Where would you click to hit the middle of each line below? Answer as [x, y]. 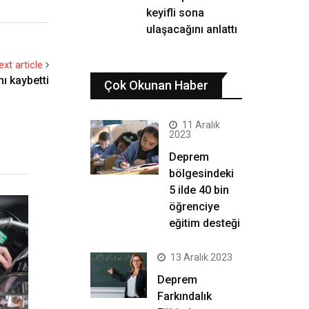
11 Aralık [201, 125]
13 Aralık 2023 [201, 257]
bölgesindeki [201, 173]
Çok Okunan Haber [156, 85]
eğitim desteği [205, 223]
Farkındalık [185, 296]
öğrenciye [194, 207]
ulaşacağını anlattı [192, 29]
